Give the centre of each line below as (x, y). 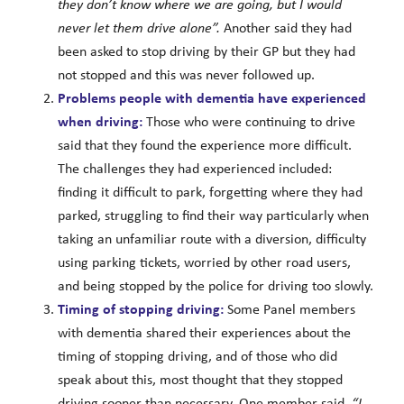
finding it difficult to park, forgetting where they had (210, 193)
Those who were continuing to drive (248, 122)
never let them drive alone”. (138, 28)
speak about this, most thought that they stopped (200, 380)
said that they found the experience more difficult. (204, 146)
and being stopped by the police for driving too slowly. (215, 286)
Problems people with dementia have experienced (211, 99)
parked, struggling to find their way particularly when (213, 216)
